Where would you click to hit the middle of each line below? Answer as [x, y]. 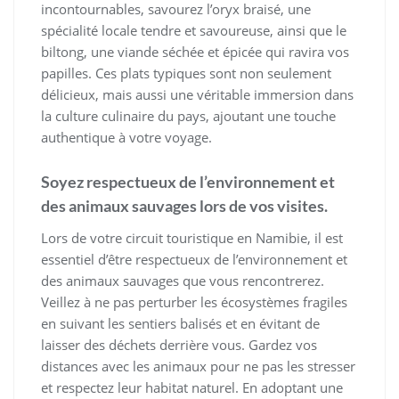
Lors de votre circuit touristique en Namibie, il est [192, 238]
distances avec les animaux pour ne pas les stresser [198, 366]
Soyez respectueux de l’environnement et [188, 182]
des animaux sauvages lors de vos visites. [184, 206]
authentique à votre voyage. [126, 138]
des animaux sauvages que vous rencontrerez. [183, 281]
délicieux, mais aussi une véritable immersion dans [197, 95]
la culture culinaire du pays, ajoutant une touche [188, 116]
